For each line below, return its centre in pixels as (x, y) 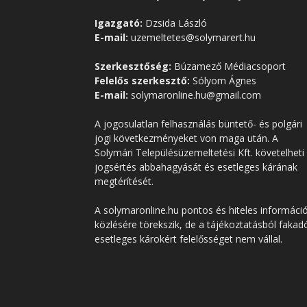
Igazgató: (119, 23)
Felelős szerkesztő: (142, 81)
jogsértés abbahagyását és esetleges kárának (196, 167)
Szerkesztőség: (133, 66)
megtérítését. (124, 181)
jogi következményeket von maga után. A (186, 138)
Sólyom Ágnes (223, 81)
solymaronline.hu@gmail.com (195, 95)
